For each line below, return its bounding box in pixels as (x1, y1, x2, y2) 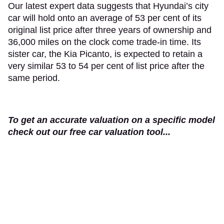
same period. (8, 72, 62, 83)
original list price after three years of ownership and (8, 24, 211, 35)
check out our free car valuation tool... (8, 126, 170, 137)
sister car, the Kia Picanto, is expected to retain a (8, 48, 202, 59)
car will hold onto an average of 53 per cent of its (8, 12, 201, 23)
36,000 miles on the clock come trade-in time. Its (8, 36, 201, 47)
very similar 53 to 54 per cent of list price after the (8, 60, 204, 71)
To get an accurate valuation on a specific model (8, 114, 215, 125)
